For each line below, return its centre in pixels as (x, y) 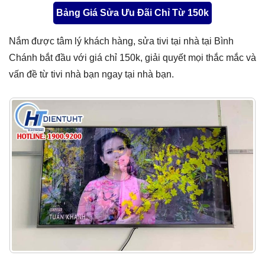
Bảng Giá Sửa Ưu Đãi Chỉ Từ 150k (132, 13)
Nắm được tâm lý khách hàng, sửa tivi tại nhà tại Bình (121, 41)
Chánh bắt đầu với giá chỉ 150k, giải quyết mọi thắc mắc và (132, 58)
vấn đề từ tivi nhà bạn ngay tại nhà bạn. (91, 74)
